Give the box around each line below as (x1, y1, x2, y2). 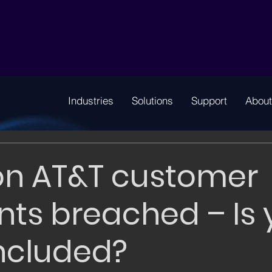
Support (191, 94, 227, 107)
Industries (67, 94, 114, 107)
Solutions (131, 94, 173, 107)
